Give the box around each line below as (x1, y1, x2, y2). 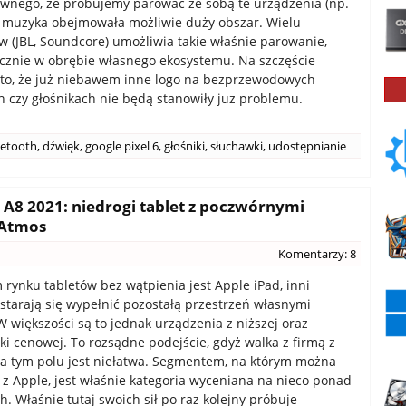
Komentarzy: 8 (278, 246, 356, 262)
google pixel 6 (85, 138, 159, 154)
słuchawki (210, 138, 263, 154)
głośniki (164, 138, 205, 154)
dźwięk (43, 138, 80, 154)
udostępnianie (268, 138, 346, 154)
